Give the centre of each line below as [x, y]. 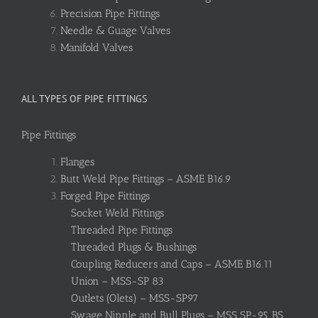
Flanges [77, 162]
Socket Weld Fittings [117, 213]
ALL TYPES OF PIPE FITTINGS [84, 98]
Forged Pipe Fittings [105, 196]
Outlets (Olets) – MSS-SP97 [135, 298]
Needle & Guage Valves [115, 30]
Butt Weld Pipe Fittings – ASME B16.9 [146, 179]
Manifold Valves [97, 47]
